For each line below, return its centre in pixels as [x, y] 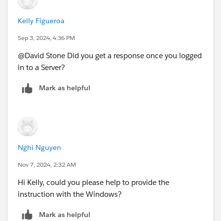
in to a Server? [41, 67]
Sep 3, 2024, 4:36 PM [46, 37]
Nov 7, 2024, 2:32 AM [47, 164]
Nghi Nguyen [39, 147]
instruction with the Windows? [70, 194]
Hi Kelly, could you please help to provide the [93, 182]
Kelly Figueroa [41, 20]
